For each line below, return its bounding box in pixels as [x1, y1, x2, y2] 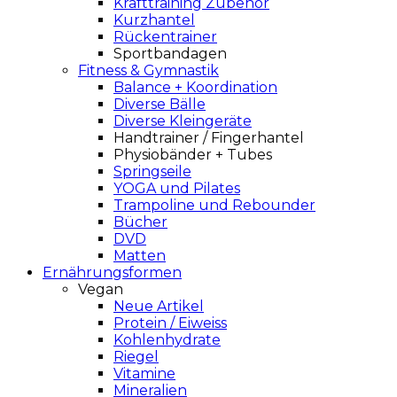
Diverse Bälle [113, 96, 206, 113]
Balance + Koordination [113, 79, 277, 96]
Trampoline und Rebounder [113, 197, 315, 214]
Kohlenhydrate [113, 331, 221, 348]
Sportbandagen [113, 45, 227, 62]
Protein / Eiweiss [113, 315, 227, 331]
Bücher [113, 214, 167, 230]
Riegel [113, 348, 159, 365]
